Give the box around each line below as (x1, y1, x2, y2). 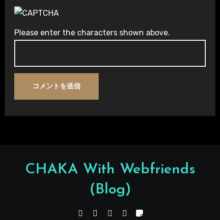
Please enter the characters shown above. (14, 28, 170, 38)
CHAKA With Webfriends (25, 162, 195, 178)
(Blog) (89, 182, 131, 198)
